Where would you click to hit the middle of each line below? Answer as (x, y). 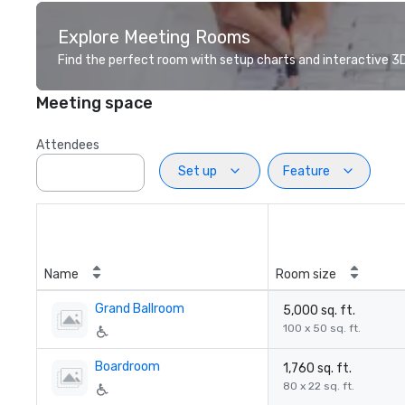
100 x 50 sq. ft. (322, 328)
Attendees (68, 145)
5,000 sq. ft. (319, 311)
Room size (306, 274)
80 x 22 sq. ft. (319, 386)
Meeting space (94, 103)
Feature (306, 171)
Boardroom (127, 367)
